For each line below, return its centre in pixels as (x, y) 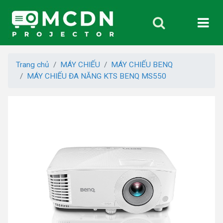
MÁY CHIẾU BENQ (142, 65)
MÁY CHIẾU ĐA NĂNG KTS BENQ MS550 (97, 76)
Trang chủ (33, 65)
